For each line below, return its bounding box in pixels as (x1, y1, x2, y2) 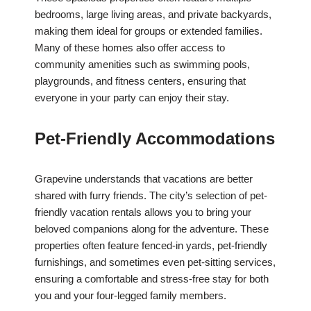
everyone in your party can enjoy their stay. (35, 92, 229, 104)
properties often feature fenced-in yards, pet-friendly (35, 239, 267, 252)
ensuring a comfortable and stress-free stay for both (35, 273, 269, 285)
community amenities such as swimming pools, (35, 58, 250, 71)
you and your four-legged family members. (35, 289, 226, 302)
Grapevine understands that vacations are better (35, 173, 253, 185)
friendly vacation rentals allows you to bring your (35, 206, 251, 219)
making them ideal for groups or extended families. (35, 25, 262, 37)
